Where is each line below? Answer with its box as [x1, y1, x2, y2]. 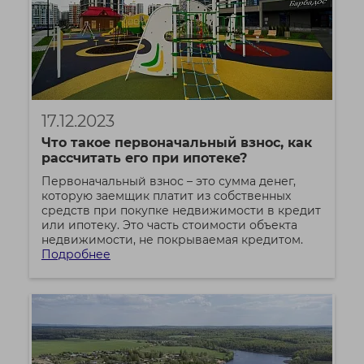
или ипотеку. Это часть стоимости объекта [41, 217, 297, 232]
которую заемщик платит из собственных [41, 188, 291, 203]
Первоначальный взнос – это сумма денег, [41, 173, 296, 188]
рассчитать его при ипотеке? [41, 149, 247, 166]
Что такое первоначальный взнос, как [41, 134, 312, 150]
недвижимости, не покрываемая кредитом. [41, 232, 303, 247]
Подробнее [41, 246, 110, 262]
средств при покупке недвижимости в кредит [41, 202, 321, 218]
